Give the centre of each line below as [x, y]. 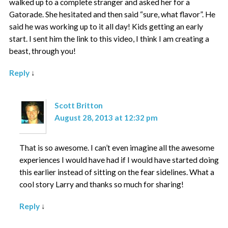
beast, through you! [43, 51]
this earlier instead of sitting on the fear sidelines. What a [117, 172]
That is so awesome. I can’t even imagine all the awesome [117, 147]
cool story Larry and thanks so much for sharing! [101, 184]
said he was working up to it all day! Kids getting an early [106, 26]
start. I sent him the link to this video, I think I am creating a [109, 38]
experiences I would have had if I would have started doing [119, 160]
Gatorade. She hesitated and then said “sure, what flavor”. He [112, 14]
